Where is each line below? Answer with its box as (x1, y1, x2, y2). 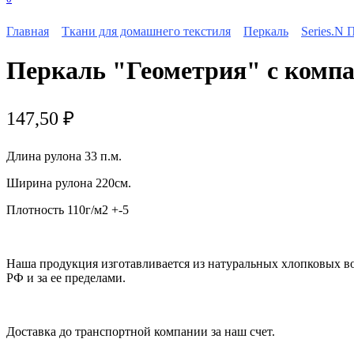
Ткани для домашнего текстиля (62, 24, 231, 39)
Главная (6, 24, 49, 39)
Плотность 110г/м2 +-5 (6, 202, 129, 217)
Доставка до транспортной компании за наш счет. (6, 324, 275, 338)
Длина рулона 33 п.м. (6, 149, 122, 163)
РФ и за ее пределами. (6, 270, 126, 284)
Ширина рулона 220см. (6, 175, 131, 190)
